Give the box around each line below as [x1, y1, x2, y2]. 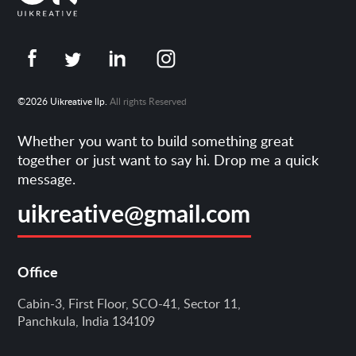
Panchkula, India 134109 [17, 312, 156, 331]
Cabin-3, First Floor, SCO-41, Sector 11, [17, 295, 242, 313]
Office [17, 261, 59, 283]
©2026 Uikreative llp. [17, 95, 108, 109]
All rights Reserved [107, 95, 188, 109]
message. [17, 169, 76, 189]
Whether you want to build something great [17, 131, 294, 151]
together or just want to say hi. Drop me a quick [17, 150, 319, 170]
